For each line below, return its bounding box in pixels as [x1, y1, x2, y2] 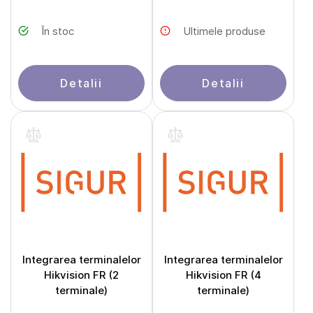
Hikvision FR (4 [185, 268, 261, 282]
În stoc [41, 24, 74, 38]
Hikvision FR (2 [44, 268, 119, 282]
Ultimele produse [183, 24, 265, 38]
